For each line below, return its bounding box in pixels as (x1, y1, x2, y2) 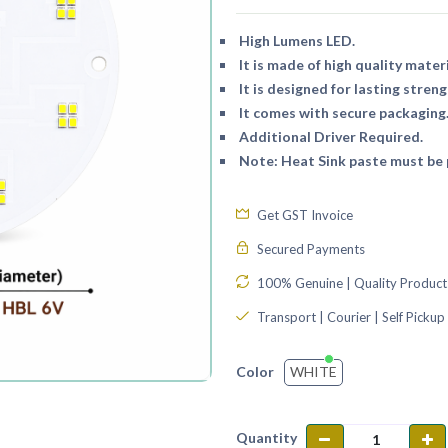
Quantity (236, 428, 297, 446)
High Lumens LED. (236, 31, 355, 49)
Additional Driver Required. (236, 127, 423, 145)
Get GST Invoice (254, 206, 353, 223)
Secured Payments (254, 240, 365, 257)
